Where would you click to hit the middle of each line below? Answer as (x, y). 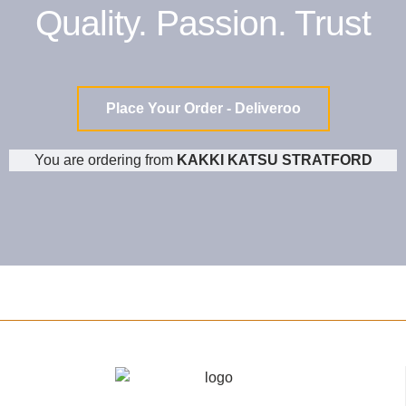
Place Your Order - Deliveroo (203, 108)
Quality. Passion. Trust (203, 23)
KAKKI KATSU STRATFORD (274, 159)
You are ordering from (105, 159)
